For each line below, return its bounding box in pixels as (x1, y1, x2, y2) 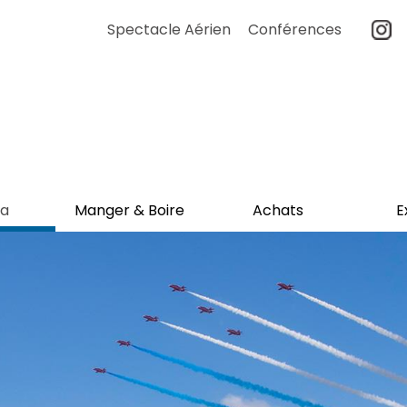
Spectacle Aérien (107, 19, 231, 40)
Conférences (248, 19, 342, 40)
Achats (252, 200, 303, 221)
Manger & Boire (74, 200, 184, 221)
